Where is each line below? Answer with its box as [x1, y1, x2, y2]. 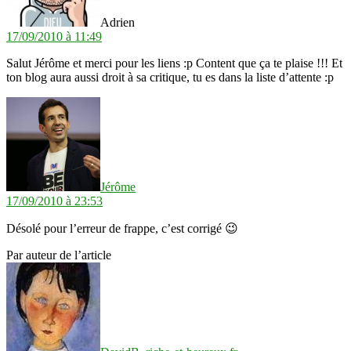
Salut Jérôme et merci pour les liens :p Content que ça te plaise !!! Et [6, 56, 342, 71]
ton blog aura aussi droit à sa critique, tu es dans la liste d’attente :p [6, 71, 334, 85]
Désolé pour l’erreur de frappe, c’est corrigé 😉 [6, 222, 238, 236]
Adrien [100, 16, 135, 30]
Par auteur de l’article [6, 248, 111, 262]
